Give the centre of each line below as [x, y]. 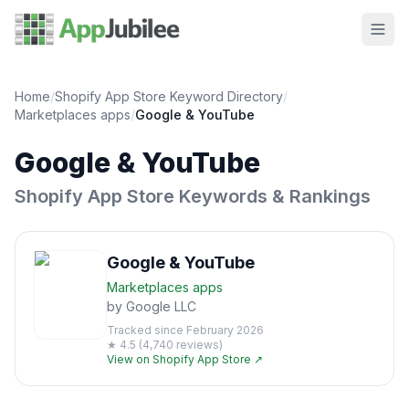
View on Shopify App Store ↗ [185, 359]
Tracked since [147, 330]
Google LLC [161, 306]
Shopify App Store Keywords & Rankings [193, 196]
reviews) [198, 345]
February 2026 [225, 330]
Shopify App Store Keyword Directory [169, 96]
